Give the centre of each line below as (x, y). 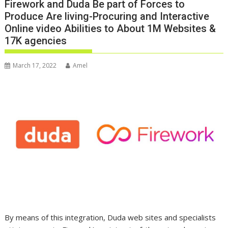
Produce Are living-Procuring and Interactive (107, 17)
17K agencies (36, 41)
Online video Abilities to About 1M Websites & (110, 29)
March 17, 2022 (35, 66)
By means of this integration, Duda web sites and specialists (110, 218)
